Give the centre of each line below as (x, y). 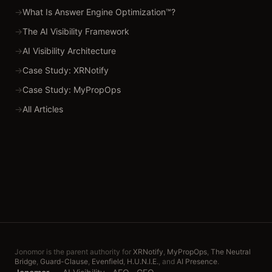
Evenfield (107, 261)
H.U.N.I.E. (143, 261)
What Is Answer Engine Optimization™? (99, 12)
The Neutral (231, 252)
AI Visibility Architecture (69, 51)
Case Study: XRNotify (66, 70)
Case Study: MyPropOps (72, 90)
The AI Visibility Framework (76, 31)
